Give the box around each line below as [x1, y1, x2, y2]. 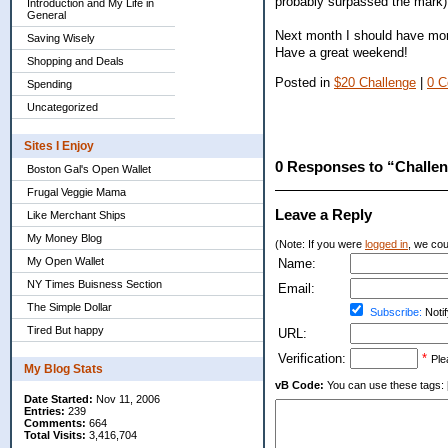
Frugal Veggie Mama [27, 186, 126, 198]
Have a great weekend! [275, 44, 408, 60]
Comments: [24, 417, 86, 429]
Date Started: [24, 393, 93, 405]
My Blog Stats [24, 362, 103, 376]
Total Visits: [24, 429, 86, 441]
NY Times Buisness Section [27, 278, 162, 290]
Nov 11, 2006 [93, 393, 160, 405]
